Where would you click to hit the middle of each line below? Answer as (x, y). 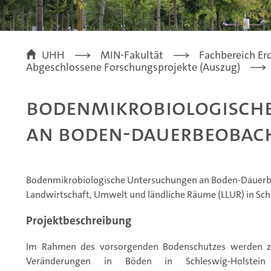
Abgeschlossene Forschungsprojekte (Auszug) (133, 67)
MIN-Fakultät (132, 55)
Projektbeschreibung (79, 221)
